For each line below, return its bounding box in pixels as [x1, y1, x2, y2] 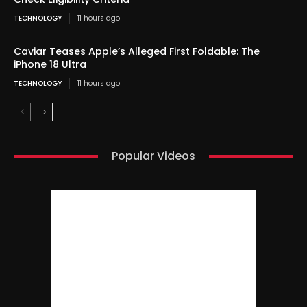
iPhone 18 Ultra [14, 58, 86, 72]
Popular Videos [112, 148, 195, 164]
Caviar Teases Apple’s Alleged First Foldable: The [14, 45, 260, 59]
